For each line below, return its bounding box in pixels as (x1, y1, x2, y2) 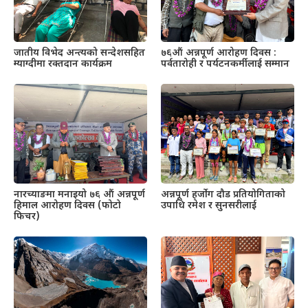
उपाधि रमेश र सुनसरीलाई (161, 199, 256, 213)
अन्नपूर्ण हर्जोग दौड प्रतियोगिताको (161, 188, 285, 202)
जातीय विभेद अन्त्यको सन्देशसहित (14, 46, 145, 60)
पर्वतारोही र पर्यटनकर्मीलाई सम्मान (161, 57, 289, 71)
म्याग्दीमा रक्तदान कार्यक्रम (14, 57, 112, 71)
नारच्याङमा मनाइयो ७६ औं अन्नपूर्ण (14, 188, 145, 202)
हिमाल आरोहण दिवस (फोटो (14, 199, 121, 213)
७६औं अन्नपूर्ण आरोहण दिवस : (161, 46, 276, 60)
